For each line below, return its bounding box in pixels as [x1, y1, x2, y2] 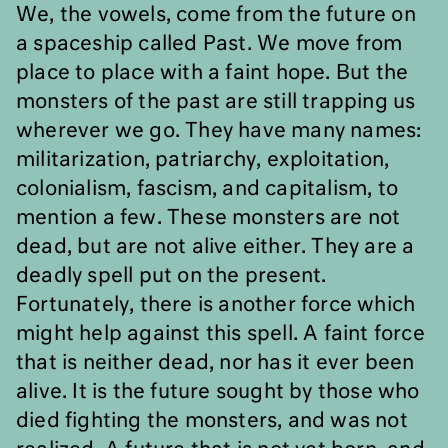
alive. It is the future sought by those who [16, 382, 420, 402]
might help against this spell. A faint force [16, 324, 425, 344]
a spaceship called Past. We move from [16, 34, 403, 54]
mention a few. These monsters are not [16, 208, 401, 228]
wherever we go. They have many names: [16, 121, 422, 141]
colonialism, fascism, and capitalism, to [16, 179, 399, 199]
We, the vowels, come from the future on [16, 5, 416, 25]
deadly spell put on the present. [16, 266, 327, 286]
